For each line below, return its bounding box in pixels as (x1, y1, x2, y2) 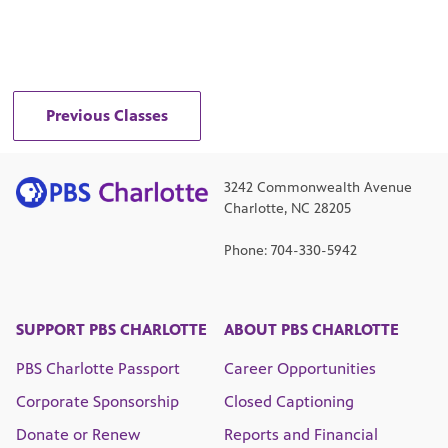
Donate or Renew (16, 425, 140, 445)
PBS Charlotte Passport (16, 359, 180, 379)
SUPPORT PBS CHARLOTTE (16, 320, 207, 340)
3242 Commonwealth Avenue (224, 179, 412, 197)
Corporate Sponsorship (16, 392, 179, 412)
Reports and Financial (224, 425, 378, 445)
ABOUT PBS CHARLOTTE (224, 320, 399, 340)
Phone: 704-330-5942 (224, 242, 357, 260)
